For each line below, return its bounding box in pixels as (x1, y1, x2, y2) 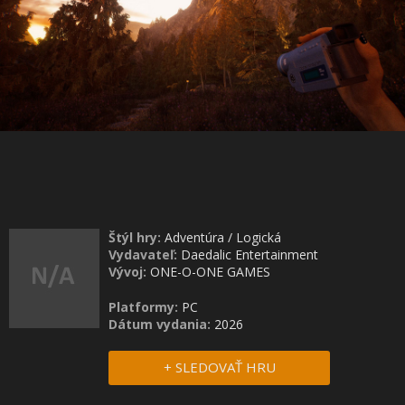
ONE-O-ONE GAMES (150, 263, 270, 280)
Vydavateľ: (108, 246, 177, 263)
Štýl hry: (108, 229, 161, 246)
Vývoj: (108, 263, 146, 280)
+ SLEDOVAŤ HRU (163, 358, 276, 376)
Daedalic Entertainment (181, 246, 318, 263)
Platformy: (108, 298, 178, 316)
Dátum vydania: (108, 316, 214, 333)
